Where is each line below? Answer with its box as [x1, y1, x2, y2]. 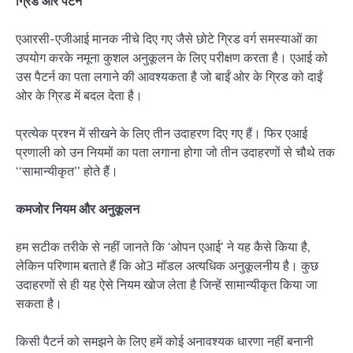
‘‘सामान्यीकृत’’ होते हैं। [16, 162, 118, 179]
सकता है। [16, 295, 62, 312]
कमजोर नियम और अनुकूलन [16, 200, 139, 217]
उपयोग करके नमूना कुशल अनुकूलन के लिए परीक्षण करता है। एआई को [16, 49, 328, 65]
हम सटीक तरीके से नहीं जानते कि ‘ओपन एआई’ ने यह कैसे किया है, [16, 239, 310, 255]
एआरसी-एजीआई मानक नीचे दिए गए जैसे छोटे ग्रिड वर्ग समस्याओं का [16, 30, 318, 46]
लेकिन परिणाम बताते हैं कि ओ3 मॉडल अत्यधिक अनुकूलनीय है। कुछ [16, 258, 318, 274]
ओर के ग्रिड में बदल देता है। [16, 87, 143, 103]
